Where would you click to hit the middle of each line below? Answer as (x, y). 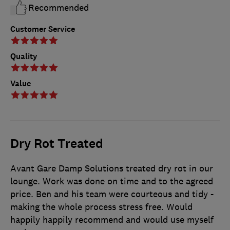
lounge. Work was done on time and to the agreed (112, 181)
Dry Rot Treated (57, 143)
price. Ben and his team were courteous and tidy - (112, 194)
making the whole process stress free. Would (101, 207)
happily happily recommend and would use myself (112, 219)
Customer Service (43, 29)
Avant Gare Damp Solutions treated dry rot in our (112, 168)
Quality (24, 56)
